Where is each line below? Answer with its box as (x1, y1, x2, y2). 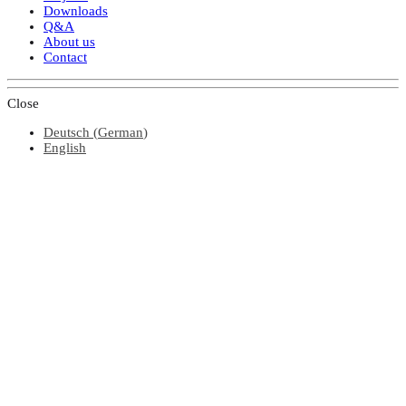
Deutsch (43, 124, 90, 140)
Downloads (43, 3, 108, 18)
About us (43, 34, 95, 49)
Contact (43, 49, 87, 64)
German (98, 124, 143, 140)
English (43, 140, 86, 155)
